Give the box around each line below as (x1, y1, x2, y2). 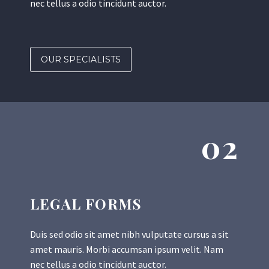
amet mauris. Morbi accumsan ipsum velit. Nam (30, 243, 223, 256)
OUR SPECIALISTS (41, 54, 121, 65)
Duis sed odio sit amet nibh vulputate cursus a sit (30, 228, 229, 241)
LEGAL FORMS (30, 194, 142, 214)
